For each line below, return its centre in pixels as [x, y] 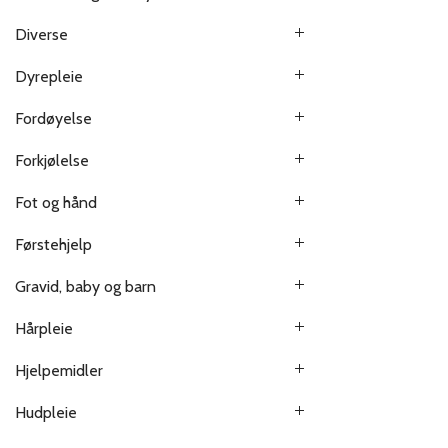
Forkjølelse [52, 161]
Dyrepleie [49, 77]
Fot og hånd [56, 203]
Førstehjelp [53, 245]
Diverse [41, 35]
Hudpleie [46, 413]
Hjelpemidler [59, 371]
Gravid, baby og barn [85, 287]
